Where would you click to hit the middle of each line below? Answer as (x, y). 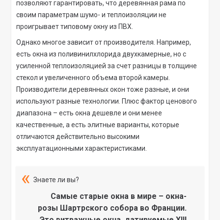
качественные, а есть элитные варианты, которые (98, 125)
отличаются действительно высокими (78, 137)
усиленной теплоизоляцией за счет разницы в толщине (107, 66)
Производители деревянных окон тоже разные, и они (103, 90)
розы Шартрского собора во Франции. (112, 208)
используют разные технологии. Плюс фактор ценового (107, 101)
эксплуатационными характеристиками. (82, 149)
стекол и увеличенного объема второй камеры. (93, 78)
